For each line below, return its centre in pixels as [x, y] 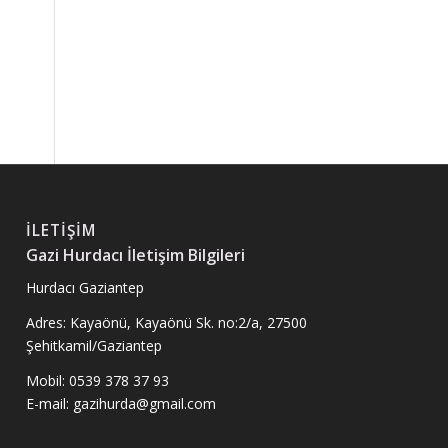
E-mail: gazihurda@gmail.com [121, 403]
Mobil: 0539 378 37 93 [98, 380]
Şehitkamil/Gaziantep [94, 345]
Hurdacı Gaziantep [85, 287]
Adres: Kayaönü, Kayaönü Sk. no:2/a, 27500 [167, 322]
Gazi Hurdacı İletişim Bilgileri [136, 255]
